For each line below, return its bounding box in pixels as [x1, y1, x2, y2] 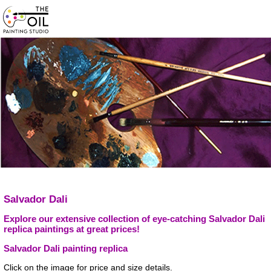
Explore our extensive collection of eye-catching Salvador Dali [4, 213, 265, 224]
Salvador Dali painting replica [4, 243, 128, 253]
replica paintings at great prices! [4, 223, 140, 234]
